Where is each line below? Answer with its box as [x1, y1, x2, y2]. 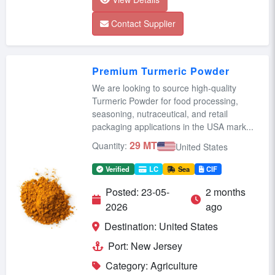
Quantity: [92, 139, 127, 152]
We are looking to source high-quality [92, 81, 236, 94]
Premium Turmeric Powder [92, 63, 230, 78]
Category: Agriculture [106, 258, 198, 273]
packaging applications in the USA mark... [92, 120, 254, 133]
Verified [106, 163, 130, 174]
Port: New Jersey [108, 239, 182, 254]
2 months [205, 185, 246, 199]
